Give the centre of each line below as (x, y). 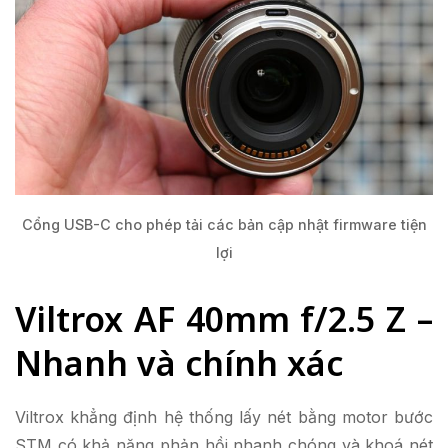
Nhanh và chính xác (179, 363)
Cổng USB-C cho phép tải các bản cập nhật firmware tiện (224, 224)
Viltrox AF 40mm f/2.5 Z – (224, 319)
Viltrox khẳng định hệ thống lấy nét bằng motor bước (224, 417)
